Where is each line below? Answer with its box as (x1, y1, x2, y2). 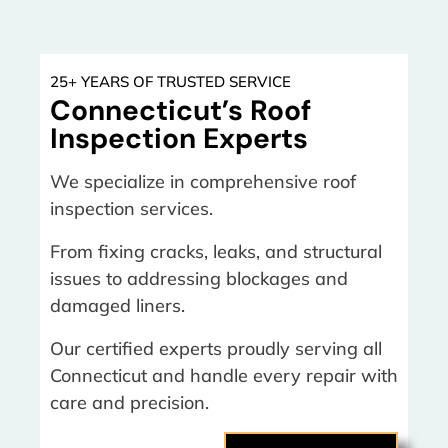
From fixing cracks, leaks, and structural (50, 240, 382, 263)
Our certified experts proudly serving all (50, 337, 382, 360)
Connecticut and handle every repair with (50, 364, 398, 387)
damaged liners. (50, 294, 185, 317)
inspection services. (50, 197, 213, 220)
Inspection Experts (50, 120, 308, 157)
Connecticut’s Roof (50, 92, 311, 129)
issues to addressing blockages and (50, 267, 348, 290)
